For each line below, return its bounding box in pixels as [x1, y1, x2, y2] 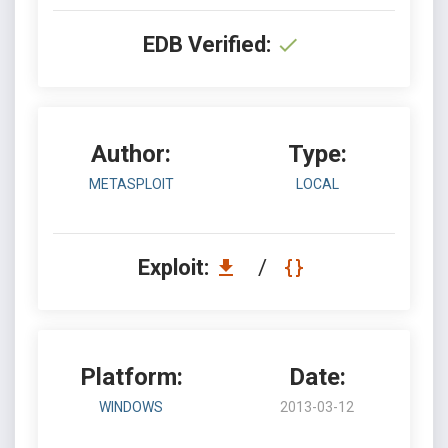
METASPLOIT [88, 176, 174, 192]
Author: [91, 140, 171, 168]
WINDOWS [99, 399, 163, 415]
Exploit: [137, 255, 214, 280]
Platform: [79, 363, 183, 391]
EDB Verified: [143, 32, 271, 57]
